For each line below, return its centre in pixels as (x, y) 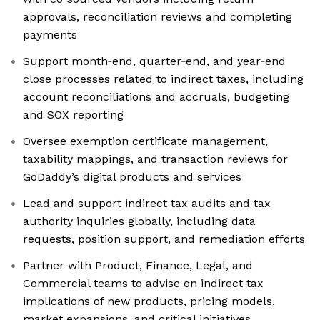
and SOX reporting (73, 115)
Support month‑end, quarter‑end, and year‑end (154, 61)
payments (50, 35)
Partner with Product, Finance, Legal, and (138, 266)
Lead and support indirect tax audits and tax (147, 204)
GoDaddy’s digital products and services (132, 177)
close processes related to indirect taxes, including (163, 79)
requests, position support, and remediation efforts (164, 239)
